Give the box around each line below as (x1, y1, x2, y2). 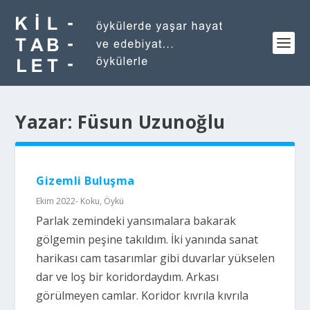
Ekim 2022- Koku (36, 195, 100, 207)
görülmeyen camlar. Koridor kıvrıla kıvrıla (36, 288, 249, 303)
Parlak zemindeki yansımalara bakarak (36, 213, 237, 228)
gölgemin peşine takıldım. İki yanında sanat (36, 232, 259, 247)
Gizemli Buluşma (36, 173, 135, 188)
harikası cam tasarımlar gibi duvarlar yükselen (36, 250, 275, 266)
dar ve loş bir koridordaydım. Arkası (36, 269, 219, 284)
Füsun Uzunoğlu (77, 109, 226, 134)
